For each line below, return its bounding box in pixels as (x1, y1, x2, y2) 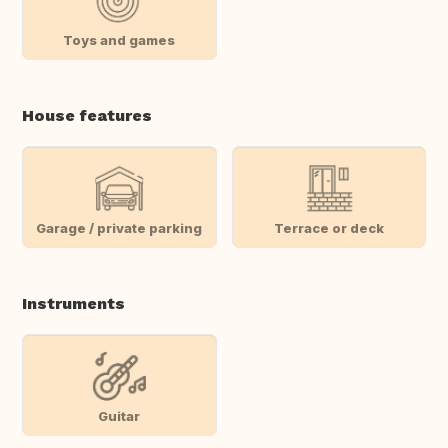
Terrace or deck (273, 219, 384, 236)
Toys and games (63, 31, 176, 48)
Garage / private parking (36, 219, 203, 236)
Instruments (22, 294, 125, 314)
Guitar (98, 407, 141, 424)
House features (22, 106, 152, 126)
